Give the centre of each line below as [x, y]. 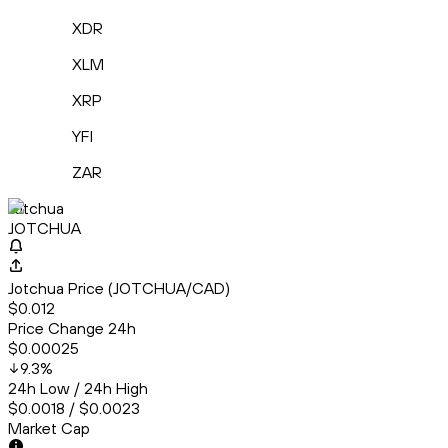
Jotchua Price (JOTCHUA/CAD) [119, 288]
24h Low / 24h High [78, 388]
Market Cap [49, 428]
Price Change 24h [72, 328]
